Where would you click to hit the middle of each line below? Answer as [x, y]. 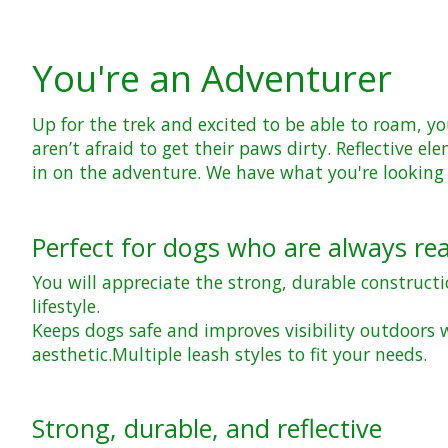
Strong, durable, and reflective [207, 428]
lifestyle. [66, 305]
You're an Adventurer [212, 78]
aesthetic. [72, 353]
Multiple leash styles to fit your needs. [269, 353]
